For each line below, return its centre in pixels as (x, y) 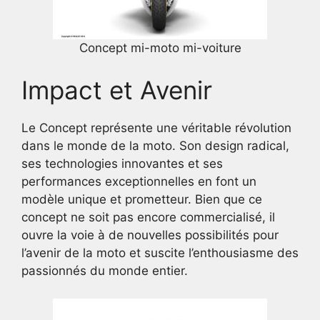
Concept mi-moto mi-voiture (160, 47)
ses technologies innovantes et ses (122, 164)
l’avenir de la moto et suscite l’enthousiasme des (160, 253)
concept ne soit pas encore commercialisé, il (148, 217)
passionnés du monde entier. (105, 271)
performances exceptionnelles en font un (139, 181)
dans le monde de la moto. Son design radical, (155, 146)
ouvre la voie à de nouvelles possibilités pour (150, 235)
